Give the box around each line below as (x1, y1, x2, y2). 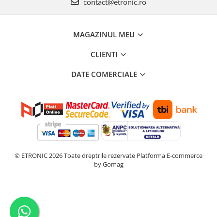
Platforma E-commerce (137, 151, 202, 160)
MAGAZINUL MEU (73, 29, 137, 39)
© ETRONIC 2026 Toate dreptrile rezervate (15, 151, 137, 160)
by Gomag (93, 159, 124, 169)
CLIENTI (90, 49, 120, 59)
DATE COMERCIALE (71, 69, 139, 79)
